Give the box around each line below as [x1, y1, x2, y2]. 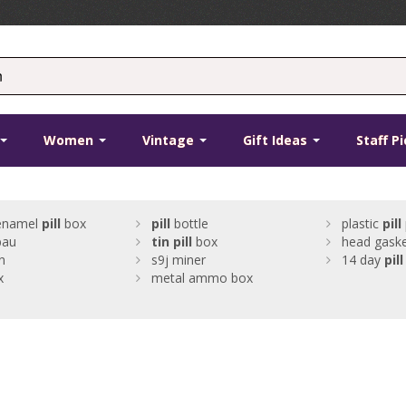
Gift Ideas [243, 131, 312, 150]
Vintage [142, 131, 198, 150]
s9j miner [150, 251, 206, 269]
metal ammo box [150, 269, 253, 287]
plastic [341, 215, 382, 233]
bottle [169, 215, 208, 233]
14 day [341, 251, 384, 269]
